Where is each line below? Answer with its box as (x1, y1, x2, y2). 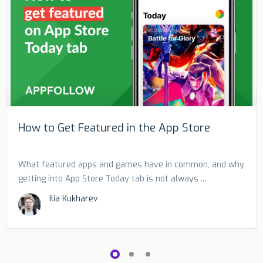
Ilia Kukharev (49, 193, 98, 205)
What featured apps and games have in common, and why (18, 159, 244, 171)
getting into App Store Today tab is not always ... (18, 173, 206, 185)
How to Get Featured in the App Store (18, 120, 210, 136)
